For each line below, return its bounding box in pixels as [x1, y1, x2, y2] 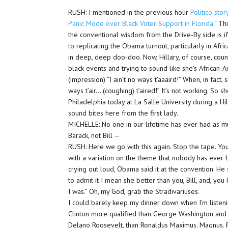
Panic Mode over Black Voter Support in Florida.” [68, 19, 217, 28]
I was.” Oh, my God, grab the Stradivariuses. [68, 187, 200, 196]
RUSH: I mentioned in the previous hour [68, 8, 191, 17]
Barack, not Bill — [68, 131, 121, 140]
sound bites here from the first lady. [68, 108, 179, 118]
